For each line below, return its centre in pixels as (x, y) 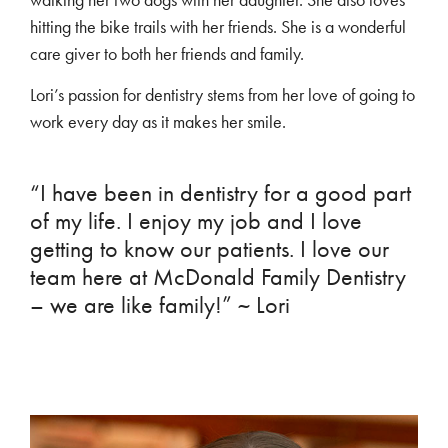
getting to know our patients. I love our (209, 248)
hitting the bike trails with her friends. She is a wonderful (218, 26)
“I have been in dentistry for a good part (220, 192)
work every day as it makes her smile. (158, 122)
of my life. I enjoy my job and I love (196, 220)
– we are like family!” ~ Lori (160, 304)
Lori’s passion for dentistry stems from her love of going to (222, 95)
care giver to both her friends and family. (167, 53)
